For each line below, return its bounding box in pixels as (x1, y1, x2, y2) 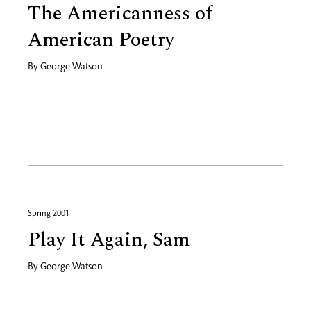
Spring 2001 (28, 210, 69, 218)
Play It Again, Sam (28, 225, 190, 255)
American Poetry (28, 25, 174, 55)
